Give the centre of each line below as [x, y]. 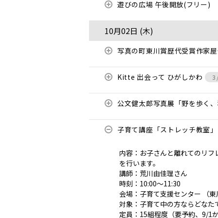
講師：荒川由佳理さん [153, 173]
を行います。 [139, 163]
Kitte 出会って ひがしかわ [161, 77]
